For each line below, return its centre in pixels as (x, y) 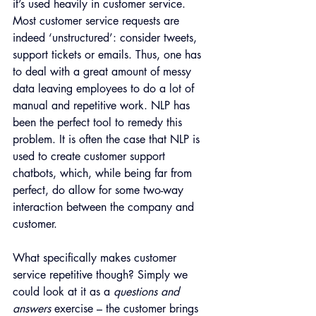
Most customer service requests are (98, 21)
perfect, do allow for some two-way (100, 190)
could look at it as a (63, 292)
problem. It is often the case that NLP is (108, 140)
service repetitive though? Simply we (102, 275)
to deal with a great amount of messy (104, 72)
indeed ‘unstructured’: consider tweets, (107, 38)
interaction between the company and (105, 207)
